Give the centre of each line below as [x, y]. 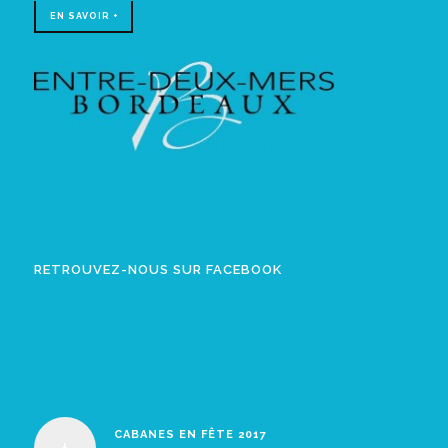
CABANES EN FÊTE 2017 [190, 434]
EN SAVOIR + [83, 15]
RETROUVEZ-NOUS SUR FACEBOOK [157, 269]
